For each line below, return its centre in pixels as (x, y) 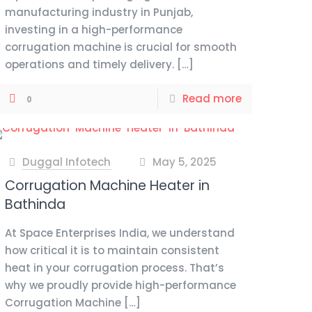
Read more (212, 99)
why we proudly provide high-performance (121, 285)
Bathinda (36, 204)
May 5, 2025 (184, 162)
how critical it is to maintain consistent (112, 250)
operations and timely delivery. (90, 64)
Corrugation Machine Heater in (108, 186)
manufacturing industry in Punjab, (99, 12)
